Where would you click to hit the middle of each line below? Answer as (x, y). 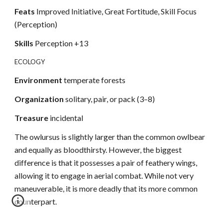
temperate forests (94, 80)
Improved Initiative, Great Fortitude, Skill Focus (116, 11)
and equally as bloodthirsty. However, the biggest (98, 150)
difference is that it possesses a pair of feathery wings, (106, 163)
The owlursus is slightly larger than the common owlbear (110, 137)
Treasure (32, 118)
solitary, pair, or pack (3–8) (110, 99)
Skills (25, 43)
